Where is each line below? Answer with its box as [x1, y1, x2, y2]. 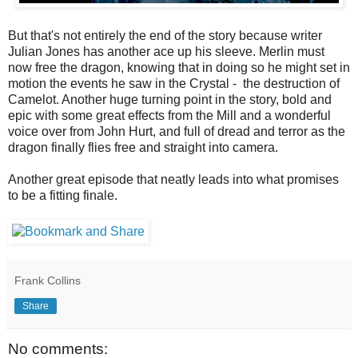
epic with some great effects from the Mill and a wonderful [8, 109, 331, 123]
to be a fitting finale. [8, 189, 117, 203]
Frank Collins [14, 274, 81, 288]
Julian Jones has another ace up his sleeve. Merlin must [8, 45, 324, 59]
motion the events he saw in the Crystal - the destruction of [8, 77, 340, 91]
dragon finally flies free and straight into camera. [8, 141, 278, 155]
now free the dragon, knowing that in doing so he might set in [8, 61, 350, 75]
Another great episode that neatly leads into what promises [8, 173, 339, 187]
